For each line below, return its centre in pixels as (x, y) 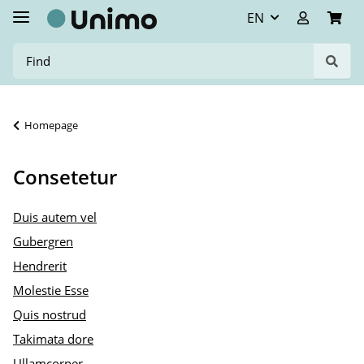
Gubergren (43, 242)
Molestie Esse (51, 290)
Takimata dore (53, 339)
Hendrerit (40, 266)
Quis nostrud (50, 315)
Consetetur (65, 177)
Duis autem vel (55, 217)
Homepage (51, 126)
